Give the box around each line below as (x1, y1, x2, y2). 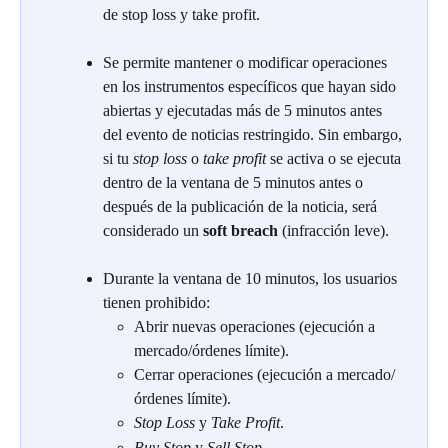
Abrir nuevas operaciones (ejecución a (134, 318, 379, 336)
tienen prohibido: (103, 294, 210, 312)
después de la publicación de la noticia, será (103, 198, 381, 216)
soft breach (203, 222, 278, 240)
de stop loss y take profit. (103, 6, 260, 24)
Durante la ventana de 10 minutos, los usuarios (103, 270, 401, 288)
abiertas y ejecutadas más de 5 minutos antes (103, 102, 386, 120)
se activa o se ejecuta (266, 150, 405, 168)
